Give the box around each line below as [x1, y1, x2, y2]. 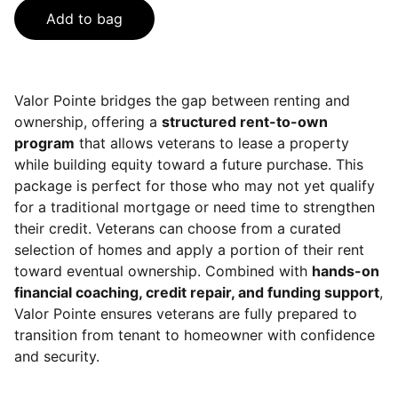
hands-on [312, 262, 379, 280]
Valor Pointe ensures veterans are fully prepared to [14, 305, 357, 322]
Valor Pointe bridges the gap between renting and [14, 92, 350, 109]
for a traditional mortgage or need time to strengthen [14, 198, 375, 216]
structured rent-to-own [162, 113, 328, 131]
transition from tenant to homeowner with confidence [14, 326, 375, 344]
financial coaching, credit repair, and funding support [14, 283, 379, 301]
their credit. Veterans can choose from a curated [14, 219, 341, 237]
